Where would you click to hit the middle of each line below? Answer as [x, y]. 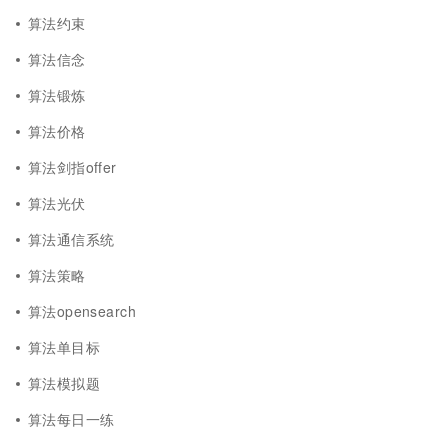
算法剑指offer [72, 167]
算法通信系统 [71, 239]
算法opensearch [82, 311]
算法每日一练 [71, 419]
